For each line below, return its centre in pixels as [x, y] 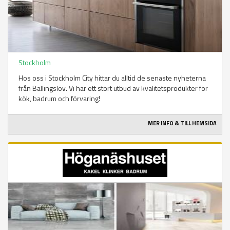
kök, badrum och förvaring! [59, 99]
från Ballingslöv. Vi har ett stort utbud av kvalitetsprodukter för [113, 88]
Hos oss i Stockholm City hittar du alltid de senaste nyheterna [112, 78]
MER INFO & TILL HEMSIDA [182, 123]
